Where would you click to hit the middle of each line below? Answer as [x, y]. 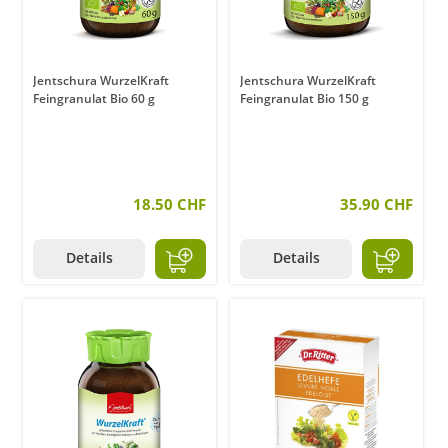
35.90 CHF [376, 204]
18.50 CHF [169, 204]
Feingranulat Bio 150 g [304, 99]
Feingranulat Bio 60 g [94, 99]
